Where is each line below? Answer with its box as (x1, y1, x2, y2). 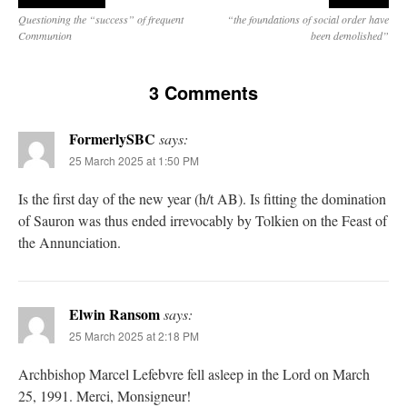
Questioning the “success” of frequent (18, 11, 184, 26)
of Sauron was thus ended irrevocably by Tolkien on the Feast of (18, 210, 387, 230)
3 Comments (149, 78, 258, 105)
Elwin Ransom (69, 303, 160, 324)
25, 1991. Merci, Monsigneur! (18, 385, 191, 405)
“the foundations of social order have (227, 11, 389, 26)
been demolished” (311, 27, 389, 43)
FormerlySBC (69, 127, 155, 149)
